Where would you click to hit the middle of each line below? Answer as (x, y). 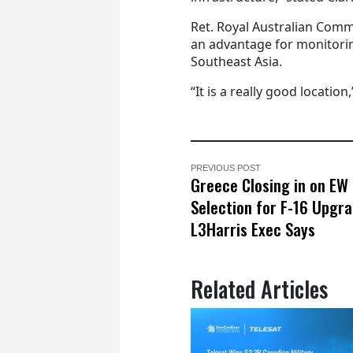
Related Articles (259, 288)
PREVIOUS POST (226, 167)
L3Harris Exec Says (253, 229)
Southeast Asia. (236, 61)
